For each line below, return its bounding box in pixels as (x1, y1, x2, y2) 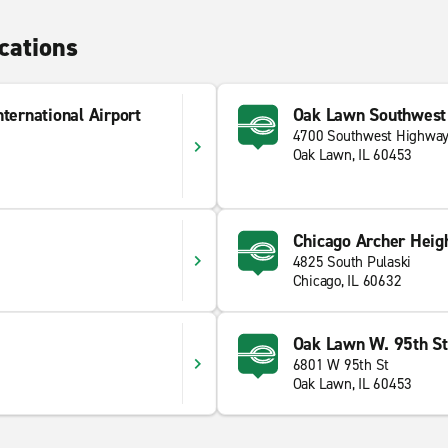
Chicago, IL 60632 (292, 271, 402, 291)
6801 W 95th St (292, 355, 389, 375)
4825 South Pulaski (292, 252, 411, 272)
